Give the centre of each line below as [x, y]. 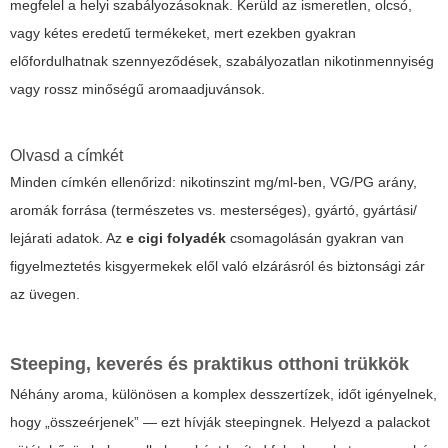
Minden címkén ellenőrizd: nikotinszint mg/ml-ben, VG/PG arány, [213, 182]
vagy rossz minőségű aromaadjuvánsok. [137, 89]
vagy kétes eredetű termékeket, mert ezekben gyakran [183, 33]
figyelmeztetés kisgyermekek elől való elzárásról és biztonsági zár [217, 266]
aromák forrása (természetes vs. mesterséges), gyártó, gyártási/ [213, 210]
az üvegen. [45, 294]
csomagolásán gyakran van [315, 238]
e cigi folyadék [176, 238]
